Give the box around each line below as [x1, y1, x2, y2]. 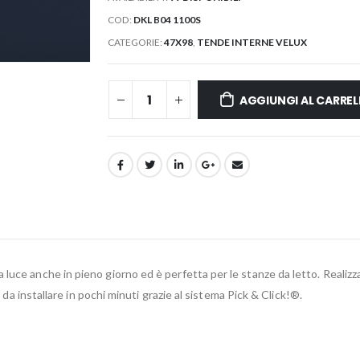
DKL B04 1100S [133, 13, 201, 26]
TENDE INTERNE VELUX [197, 35, 307, 48]
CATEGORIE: [108, 35, 164, 48]
